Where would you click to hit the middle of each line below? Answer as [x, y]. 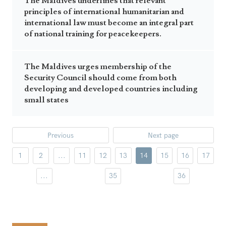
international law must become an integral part [109, 23]
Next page [163, 135]
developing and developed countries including [111, 89]
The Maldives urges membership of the [98, 67]
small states [46, 100]
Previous [60, 135]
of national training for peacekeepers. [93, 34]
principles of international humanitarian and [104, 12]
